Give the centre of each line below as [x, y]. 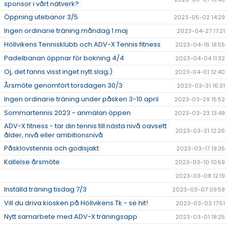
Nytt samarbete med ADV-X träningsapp [71, 217]
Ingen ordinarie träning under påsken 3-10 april [81, 99]
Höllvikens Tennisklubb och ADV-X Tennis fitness [82, 44]
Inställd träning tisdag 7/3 [45, 189]
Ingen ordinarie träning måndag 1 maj [66, 31]
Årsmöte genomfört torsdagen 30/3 [63, 85]
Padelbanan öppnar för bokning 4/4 [64, 58]
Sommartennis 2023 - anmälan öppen [67, 113]
